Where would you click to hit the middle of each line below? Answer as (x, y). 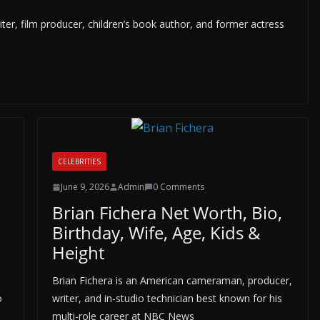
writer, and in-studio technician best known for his (167, 298)
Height (78, 252)
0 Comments (178, 187)
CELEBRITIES (79, 161)
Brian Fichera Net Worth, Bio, (167, 212)
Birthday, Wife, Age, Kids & (156, 232)
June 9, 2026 (85, 187)
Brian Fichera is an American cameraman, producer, (172, 280)
